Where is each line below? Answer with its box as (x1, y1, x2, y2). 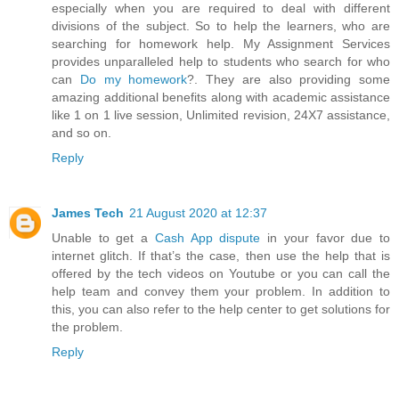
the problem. (52, 320, 123, 335)
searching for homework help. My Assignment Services (52, 37, 390, 52)
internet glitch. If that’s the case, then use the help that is (52, 248, 390, 264)
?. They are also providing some (187, 72, 390, 87)
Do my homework (79, 72, 188, 87)
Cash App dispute (154, 231, 261, 246)
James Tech (52, 206, 124, 221)
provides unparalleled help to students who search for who (52, 54, 390, 69)
